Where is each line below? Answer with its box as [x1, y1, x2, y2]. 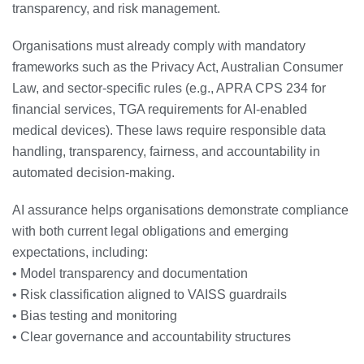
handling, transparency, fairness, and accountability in [12, 144, 320, 158]
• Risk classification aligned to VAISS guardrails [12, 287, 287, 301]
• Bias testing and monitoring [12, 308, 177, 323]
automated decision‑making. [12, 165, 175, 180]
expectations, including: [12, 245, 148, 259]
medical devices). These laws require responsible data [12, 123, 326, 137]
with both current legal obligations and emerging [12, 223, 288, 238]
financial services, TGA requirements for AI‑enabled [12, 102, 307, 116]
